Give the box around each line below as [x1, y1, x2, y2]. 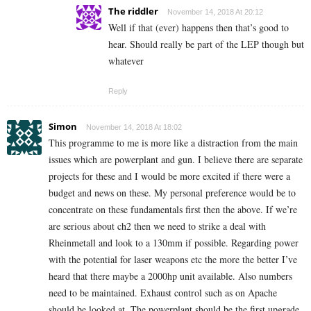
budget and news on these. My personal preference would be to [49, 186, 296, 200]
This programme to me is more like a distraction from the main [49, 136, 298, 150]
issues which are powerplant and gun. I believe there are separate [49, 153, 303, 167]
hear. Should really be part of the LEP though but [108, 37, 304, 51]
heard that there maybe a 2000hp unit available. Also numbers [49, 269, 292, 283]
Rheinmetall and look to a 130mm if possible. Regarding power [49, 236, 299, 250]
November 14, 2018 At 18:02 [86, 123, 182, 132]
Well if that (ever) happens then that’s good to [108, 21, 289, 35]
